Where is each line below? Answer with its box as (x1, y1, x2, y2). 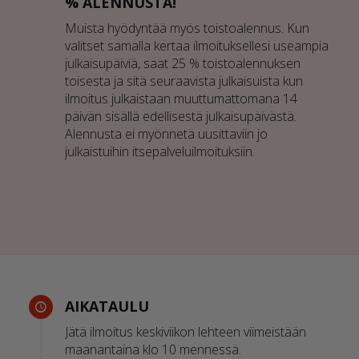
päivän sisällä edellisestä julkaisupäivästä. (64, 107, 296, 125)
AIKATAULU (64, 296, 149, 317)
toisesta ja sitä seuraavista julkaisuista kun (64, 71, 303, 90)
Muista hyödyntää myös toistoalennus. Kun (64, 18, 309, 37)
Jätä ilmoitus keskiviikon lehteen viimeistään (64, 322, 306, 341)
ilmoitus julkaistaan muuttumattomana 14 (64, 89, 297, 107)
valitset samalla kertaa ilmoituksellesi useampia (64, 36, 329, 54)
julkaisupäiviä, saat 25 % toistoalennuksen (64, 54, 301, 72)
